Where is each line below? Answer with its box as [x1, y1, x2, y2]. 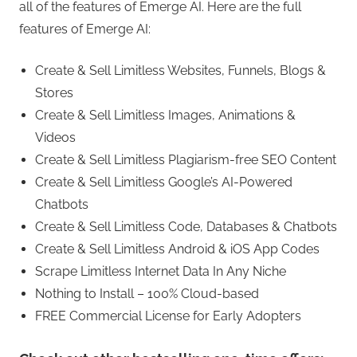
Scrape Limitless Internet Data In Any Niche [35, 263, 286, 279]
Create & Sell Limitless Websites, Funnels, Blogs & [35, 62, 326, 78]
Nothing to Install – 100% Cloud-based [35, 285, 259, 301]
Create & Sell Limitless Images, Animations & [35, 107, 296, 123]
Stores [35, 84, 73, 100]
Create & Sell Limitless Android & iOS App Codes [35, 241, 320, 257]
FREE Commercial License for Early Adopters [35, 308, 301, 324]
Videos [35, 129, 76, 145]
